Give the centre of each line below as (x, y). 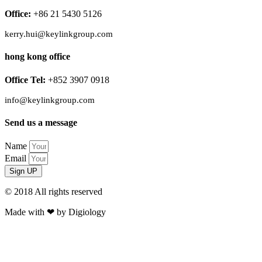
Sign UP (23, 171)
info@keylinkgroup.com (67, 100)
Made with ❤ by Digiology (55, 212)
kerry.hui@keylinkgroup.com (59, 34)
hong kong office (37, 57)
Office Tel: (26, 80)
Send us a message (41, 123)
